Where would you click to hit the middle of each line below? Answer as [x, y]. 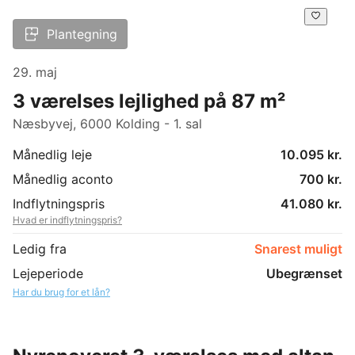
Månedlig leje [52, 154]
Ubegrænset [304, 273]
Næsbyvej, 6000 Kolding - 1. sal [107, 123]
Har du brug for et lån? [61, 292]
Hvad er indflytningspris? [67, 219]
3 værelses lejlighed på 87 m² [149, 101]
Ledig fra [40, 248]
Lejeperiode [48, 273]
